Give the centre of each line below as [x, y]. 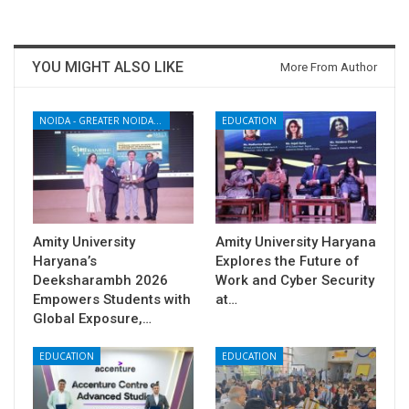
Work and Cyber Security [295, 280]
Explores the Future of [288, 261]
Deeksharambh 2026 [100, 280]
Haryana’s [65, 261]
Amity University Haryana [296, 241]
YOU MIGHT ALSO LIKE [108, 67]
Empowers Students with [112, 299]
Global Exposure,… [92, 318]
